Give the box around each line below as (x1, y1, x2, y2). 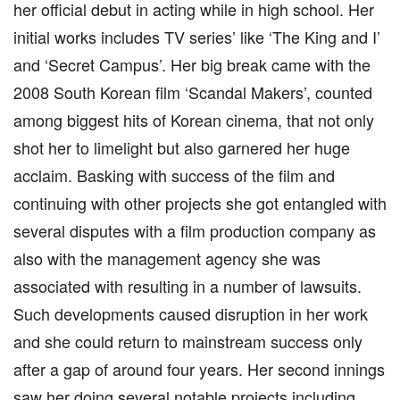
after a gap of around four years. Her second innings (13, 357, 385, 380)
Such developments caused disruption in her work (13, 302, 368, 325)
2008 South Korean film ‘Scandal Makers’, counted (13, 80, 372, 104)
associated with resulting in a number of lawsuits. (13, 274, 362, 297)
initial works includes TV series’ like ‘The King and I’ (13, 25, 380, 48)
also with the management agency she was (13, 246, 321, 270)
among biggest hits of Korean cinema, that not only (13, 108, 374, 131)
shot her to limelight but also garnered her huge (13, 136, 350, 159)
